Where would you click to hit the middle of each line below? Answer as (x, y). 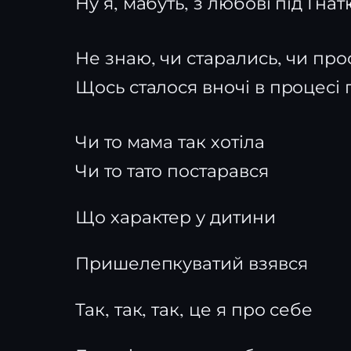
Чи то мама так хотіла (170, 141)
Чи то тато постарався (172, 170)
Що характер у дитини (175, 217)
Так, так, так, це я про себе (194, 309)
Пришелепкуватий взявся (192, 263)
